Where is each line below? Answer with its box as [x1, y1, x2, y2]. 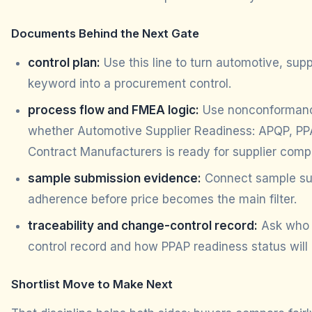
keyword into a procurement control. [28, 77, 231, 91]
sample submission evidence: [28, 171, 201, 186]
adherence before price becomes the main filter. [28, 192, 297, 207]
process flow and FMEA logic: [28, 103, 199, 118]
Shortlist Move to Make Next [11, 277, 173, 292]
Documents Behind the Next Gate [11, 26, 199, 41]
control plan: [28, 56, 100, 70]
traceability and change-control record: [28, 219, 258, 233]
